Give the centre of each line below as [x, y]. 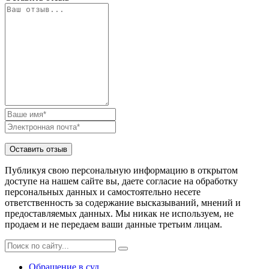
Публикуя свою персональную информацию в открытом [121, 170]
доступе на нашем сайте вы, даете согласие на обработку [121, 181]
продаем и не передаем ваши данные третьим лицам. [113, 224]
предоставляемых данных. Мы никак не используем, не [119, 213]
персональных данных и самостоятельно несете [103, 192]
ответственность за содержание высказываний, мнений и [123, 202]
